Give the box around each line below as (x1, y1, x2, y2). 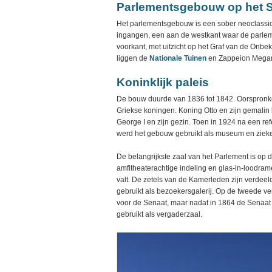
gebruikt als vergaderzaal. (117, 210, 202, 219)
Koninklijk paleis (117, 76, 209, 89)
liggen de (117, 54, 149, 63)
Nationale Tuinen (149, 54, 206, 63)
